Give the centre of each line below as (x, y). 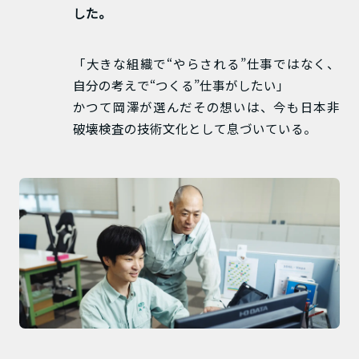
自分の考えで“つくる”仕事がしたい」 (181, 85)
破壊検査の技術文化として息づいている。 (194, 128)
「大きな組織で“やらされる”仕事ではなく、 (206, 63)
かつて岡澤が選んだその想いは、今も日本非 (206, 106)
